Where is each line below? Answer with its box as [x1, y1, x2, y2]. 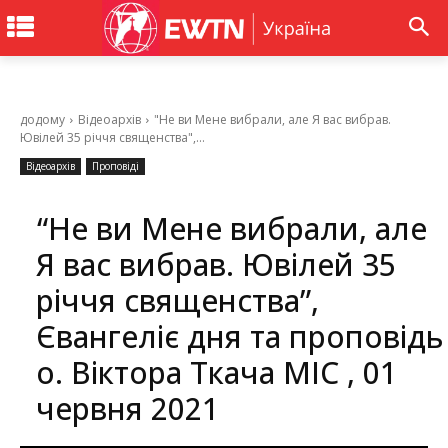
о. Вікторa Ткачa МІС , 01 [36, 352, 397, 394]
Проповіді [92, 159, 139, 174]
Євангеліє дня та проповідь [36, 316, 443, 358]
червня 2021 [36, 388, 219, 430]
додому [20, 111, 65, 129]
